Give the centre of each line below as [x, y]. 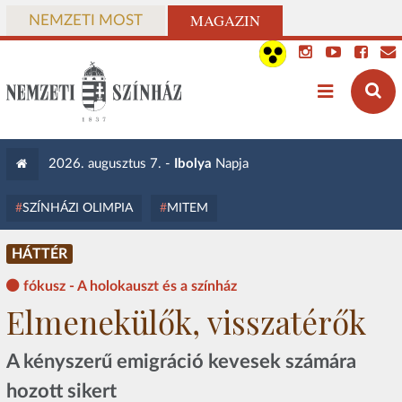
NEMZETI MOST [85, 21]
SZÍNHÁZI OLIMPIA [77, 208]
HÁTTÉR [39, 254]
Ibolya [192, 164]
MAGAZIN [225, 21]
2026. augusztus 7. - [111, 164]
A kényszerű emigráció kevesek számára [181, 361]
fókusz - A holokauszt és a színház [130, 286]
